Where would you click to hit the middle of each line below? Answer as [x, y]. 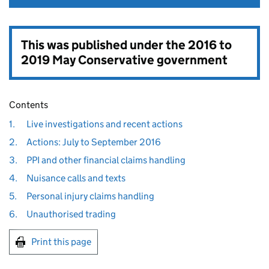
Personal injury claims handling [90, 196]
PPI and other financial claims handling [106, 160]
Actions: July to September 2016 [93, 142]
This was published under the [104, 45]
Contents [29, 105]
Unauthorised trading [71, 214]
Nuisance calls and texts [76, 178]
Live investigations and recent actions [104, 124]
